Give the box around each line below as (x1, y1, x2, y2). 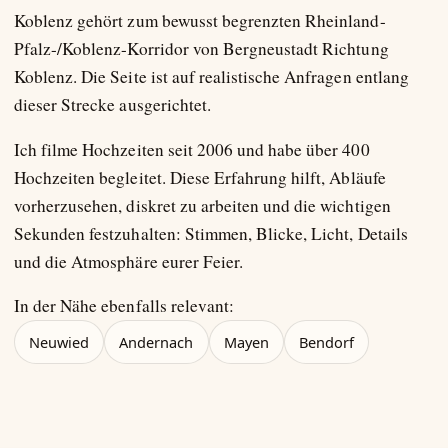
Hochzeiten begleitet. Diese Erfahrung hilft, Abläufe (14, 165, 386, 189)
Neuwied (29, 332, 90, 353)
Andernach (119, 332, 194, 353)
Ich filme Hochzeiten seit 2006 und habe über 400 (14, 137, 370, 161)
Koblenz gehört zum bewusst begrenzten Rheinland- (14, 8, 386, 32)
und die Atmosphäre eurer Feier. (14, 249, 243, 273)
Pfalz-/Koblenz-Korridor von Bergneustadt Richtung (14, 36, 389, 60)
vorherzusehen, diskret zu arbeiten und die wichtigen (14, 193, 391, 217)
